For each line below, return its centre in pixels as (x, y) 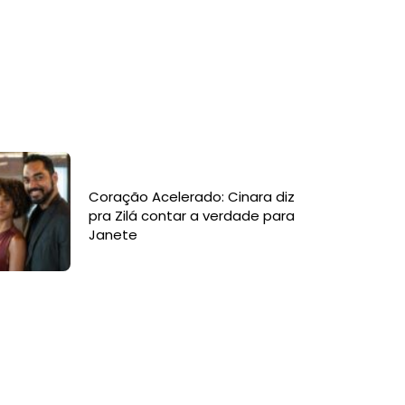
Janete (113, 235)
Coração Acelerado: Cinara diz (192, 197)
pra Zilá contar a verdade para (192, 216)
